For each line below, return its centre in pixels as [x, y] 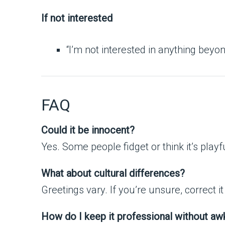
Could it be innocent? [88, 130]
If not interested [77, 18]
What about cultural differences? [113, 173]
